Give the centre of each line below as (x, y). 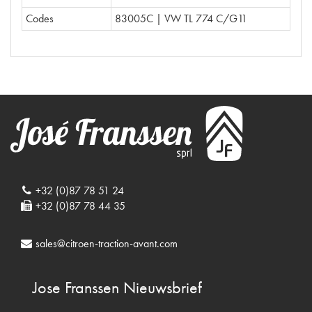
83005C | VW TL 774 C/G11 (181, 18)
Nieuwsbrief (163, 287)
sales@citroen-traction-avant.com (106, 243)
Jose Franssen (78, 287)
